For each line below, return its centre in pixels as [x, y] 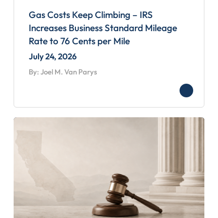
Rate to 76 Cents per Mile [79, 41]
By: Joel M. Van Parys [63, 72]
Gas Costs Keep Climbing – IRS [91, 14]
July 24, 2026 [53, 56]
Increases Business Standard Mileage [103, 27]
